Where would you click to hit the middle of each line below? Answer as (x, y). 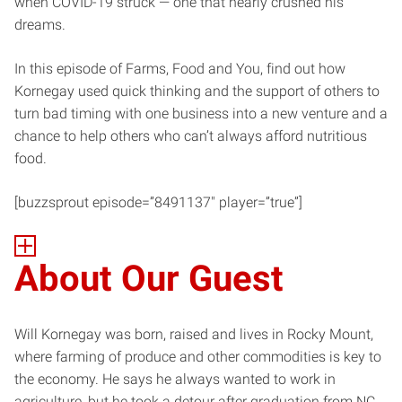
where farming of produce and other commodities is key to (198, 356)
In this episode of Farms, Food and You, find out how (180, 68)
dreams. (40, 24)
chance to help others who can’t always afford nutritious (191, 135)
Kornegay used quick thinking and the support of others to (197, 91)
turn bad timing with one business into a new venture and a (201, 113)
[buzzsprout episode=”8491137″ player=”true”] (158, 202)
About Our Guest (149, 278)
